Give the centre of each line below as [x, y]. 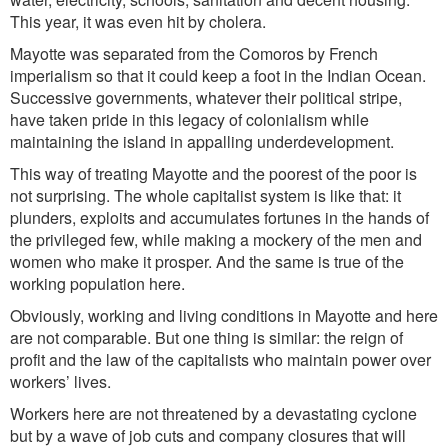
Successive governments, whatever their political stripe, [206, 97]
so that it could [149, 75]
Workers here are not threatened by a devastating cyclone [213, 413]
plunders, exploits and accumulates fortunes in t [178, 217]
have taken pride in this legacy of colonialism [168, 119]
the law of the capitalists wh [177, 359]
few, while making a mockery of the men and [266, 239]
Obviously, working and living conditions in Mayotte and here [224, 315]
